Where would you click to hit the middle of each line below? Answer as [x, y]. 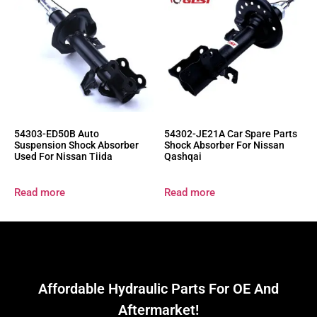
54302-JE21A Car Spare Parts [230, 133]
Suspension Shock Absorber [76, 145]
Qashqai [183, 156]
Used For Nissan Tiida [63, 156]
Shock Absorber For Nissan [224, 145]
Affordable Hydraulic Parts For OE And [158, 288]
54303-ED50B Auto [57, 133]
